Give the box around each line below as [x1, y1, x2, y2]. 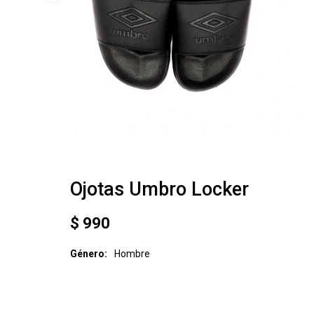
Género [70, 248, 104, 260]
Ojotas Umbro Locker [70, 178, 249, 201]
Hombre [114, 248, 150, 260]
